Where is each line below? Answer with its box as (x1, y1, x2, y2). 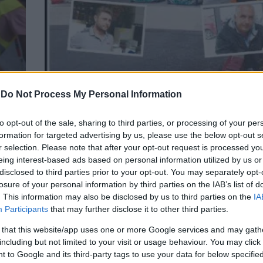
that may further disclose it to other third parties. (48, 204, 228, 214)
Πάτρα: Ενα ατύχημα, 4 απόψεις (44, 99, 212, 115)
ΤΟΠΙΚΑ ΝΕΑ (44, 82, 95, 94)
